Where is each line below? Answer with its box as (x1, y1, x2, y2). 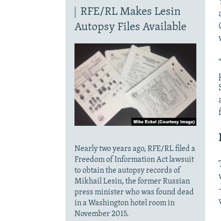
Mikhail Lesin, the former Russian (74, 177, 190, 185)
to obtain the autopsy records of (74, 166, 181, 175)
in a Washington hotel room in (74, 199, 175, 207)
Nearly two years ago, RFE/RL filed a (74, 145, 195, 153)
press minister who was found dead (74, 188, 194, 196)
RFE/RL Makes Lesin (80, 6, 181, 18)
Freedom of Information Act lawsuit (74, 155, 194, 164)
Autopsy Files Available (74, 21, 186, 33)
